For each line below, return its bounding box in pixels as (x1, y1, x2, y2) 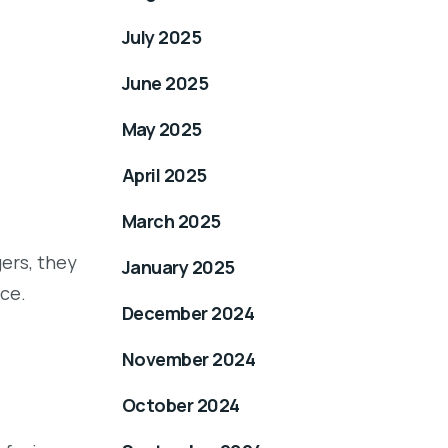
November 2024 (122, 347, 255, 372)
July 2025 (122, 25, 202, 50)
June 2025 (122, 71, 209, 96)
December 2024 (122, 301, 254, 326)
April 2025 (122, 163, 207, 188)
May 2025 (122, 117, 202, 142)
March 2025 (122, 209, 221, 234)
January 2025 (122, 255, 235, 280)
